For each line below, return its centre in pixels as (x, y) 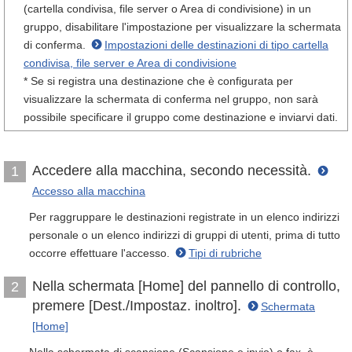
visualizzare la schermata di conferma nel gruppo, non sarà (171, 99)
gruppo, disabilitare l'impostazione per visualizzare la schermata (182, 27)
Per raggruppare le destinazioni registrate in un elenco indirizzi (184, 217)
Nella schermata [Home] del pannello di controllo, (186, 286)
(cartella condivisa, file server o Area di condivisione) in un (167, 9)
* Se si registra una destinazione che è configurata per (158, 81)
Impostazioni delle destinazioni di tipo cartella (216, 45)
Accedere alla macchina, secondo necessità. (174, 170)
